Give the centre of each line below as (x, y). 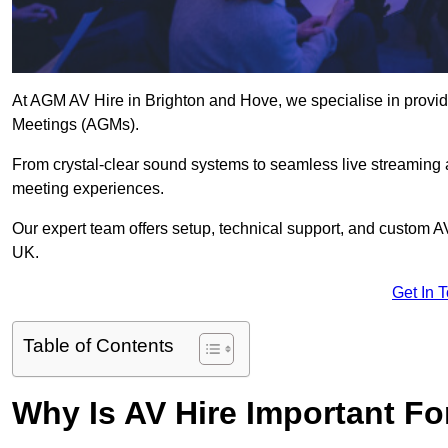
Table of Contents (98, 346)
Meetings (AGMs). (75, 125)
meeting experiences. (88, 189)
